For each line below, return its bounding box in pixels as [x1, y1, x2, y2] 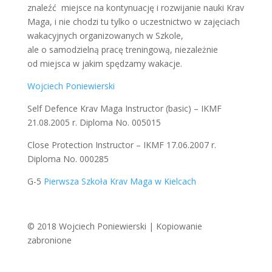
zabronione [27, 234, 72, 246]
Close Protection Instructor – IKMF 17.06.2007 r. [27, 139, 216, 151]
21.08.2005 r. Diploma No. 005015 [27, 117, 161, 128]
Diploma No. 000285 [27, 153, 109, 165]
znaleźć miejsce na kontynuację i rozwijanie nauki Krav [27, 2, 244, 13]
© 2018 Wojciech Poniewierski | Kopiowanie [27, 220, 202, 232]
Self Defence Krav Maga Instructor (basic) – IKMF [27, 103, 222, 114]
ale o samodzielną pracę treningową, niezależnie [27, 44, 218, 55]
